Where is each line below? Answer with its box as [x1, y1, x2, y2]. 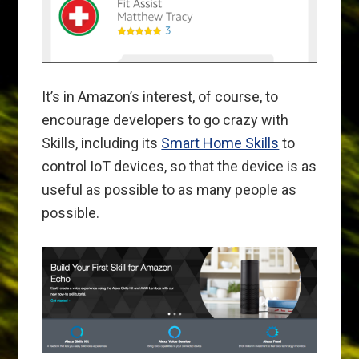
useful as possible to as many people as [42, 180, 297, 198]
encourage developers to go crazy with [42, 111, 289, 128]
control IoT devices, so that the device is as [42, 157, 317, 175]
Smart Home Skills [161, 134, 280, 151]
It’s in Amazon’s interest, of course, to [42, 87, 279, 105]
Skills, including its [42, 134, 162, 151]
